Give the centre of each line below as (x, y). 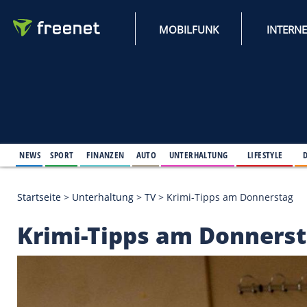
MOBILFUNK (228, 35)
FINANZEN (127, 186)
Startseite (47, 237)
